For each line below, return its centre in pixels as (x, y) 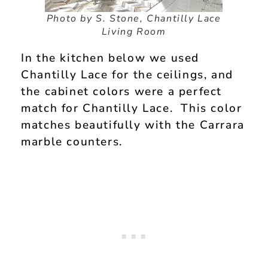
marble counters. (72, 142)
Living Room (134, 32)
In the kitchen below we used (110, 58)
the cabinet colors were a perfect (122, 92)
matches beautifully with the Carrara (133, 125)
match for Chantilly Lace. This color (132, 109)
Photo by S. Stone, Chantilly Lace (134, 19)
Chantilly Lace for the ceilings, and (127, 75)
